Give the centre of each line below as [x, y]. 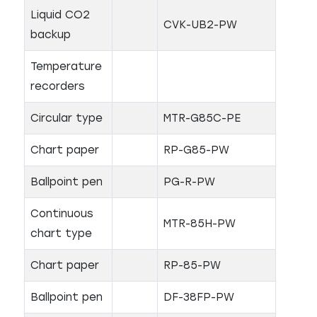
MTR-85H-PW [200, 224]
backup [51, 35]
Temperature [66, 67]
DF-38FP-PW [199, 297]
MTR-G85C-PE [202, 118]
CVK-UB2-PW [200, 25]
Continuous [62, 214]
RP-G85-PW [196, 150]
